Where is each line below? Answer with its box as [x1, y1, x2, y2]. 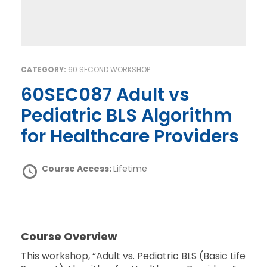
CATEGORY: [21, 64, 68, 74]
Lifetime [113, 162, 147, 175]
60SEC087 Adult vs [21, 82, 32, 107]
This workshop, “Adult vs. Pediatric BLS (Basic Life [21, 249, 246, 263]
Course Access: [42, 162, 113, 175]
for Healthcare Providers [21, 123, 239, 149]
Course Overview [21, 228, 117, 244]
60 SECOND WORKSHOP [68, 64, 150, 74]
